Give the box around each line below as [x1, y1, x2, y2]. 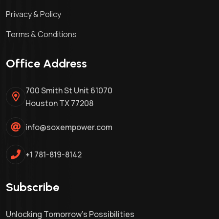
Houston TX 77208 [25, 98, 93, 109]
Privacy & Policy [6, 9, 61, 20]
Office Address [6, 56, 87, 71]
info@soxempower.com [25, 122, 112, 133]
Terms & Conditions [6, 29, 77, 40]
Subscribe [6, 180, 59, 195]
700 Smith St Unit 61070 [25, 85, 112, 96]
